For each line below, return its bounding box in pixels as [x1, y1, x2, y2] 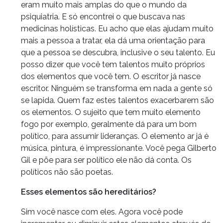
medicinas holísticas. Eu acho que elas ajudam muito [21, 23, 214, 33]
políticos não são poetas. [21, 167, 113, 177]
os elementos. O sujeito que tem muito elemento [21, 107, 201, 117]
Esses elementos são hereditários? [21, 187, 156, 197]
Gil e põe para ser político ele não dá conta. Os [21, 155, 192, 165]
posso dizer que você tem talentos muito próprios [21, 59, 205, 69]
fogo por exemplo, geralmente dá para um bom [21, 119, 197, 129]
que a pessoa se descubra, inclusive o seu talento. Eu [21, 47, 215, 57]
